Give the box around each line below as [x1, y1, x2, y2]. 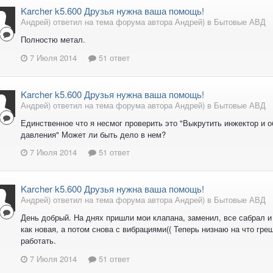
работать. [21, 235, 56, 247]
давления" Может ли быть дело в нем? [21, 128, 166, 140]
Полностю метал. [21, 33, 85, 45]
